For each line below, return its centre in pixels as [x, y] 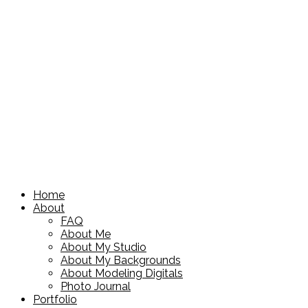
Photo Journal [96, 287]
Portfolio [55, 300]
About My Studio [103, 247]
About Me [86, 234]
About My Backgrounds [121, 261]
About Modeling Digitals [122, 274]
